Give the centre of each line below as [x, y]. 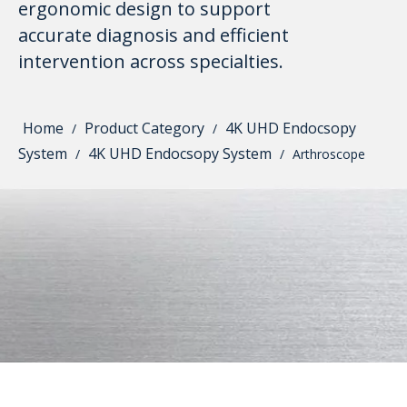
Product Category [144, 128]
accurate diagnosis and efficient [154, 35]
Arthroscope [329, 154]
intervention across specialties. [151, 61]
